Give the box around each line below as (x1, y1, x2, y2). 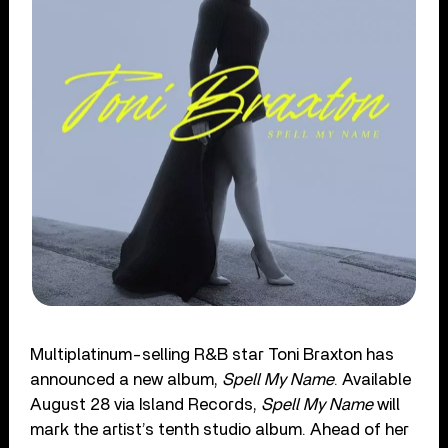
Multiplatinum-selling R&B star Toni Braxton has (30, 346, 395, 364)
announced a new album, (30, 371, 223, 389)
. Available (334, 371, 412, 389)
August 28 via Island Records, (30, 396, 262, 414)
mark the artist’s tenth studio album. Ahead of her (30, 421, 410, 439)
